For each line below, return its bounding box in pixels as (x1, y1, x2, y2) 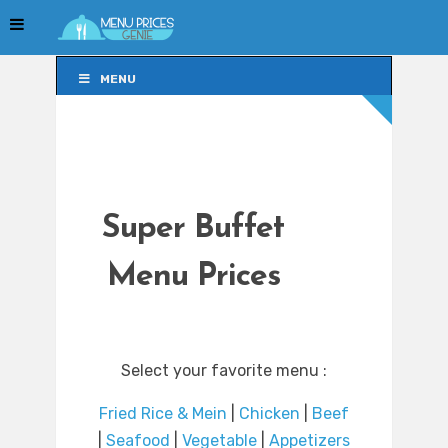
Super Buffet (102, 213, 284, 246)
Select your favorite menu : (121, 361, 327, 381)
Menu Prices (106, 261, 280, 294)
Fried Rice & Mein (99, 404, 227, 424)
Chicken (239, 404, 300, 424)
